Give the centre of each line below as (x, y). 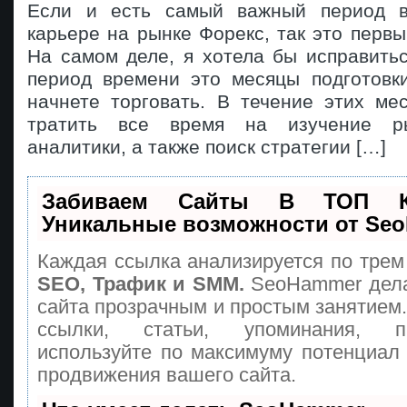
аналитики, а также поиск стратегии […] (207, 147)
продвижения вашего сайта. (167, 375)
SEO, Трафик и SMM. (141, 284)
